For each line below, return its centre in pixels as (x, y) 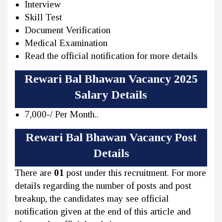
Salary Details (111, 95)
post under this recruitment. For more (135, 173)
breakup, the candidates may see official (92, 199)
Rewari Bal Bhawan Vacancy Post (111, 138)
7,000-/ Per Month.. (62, 114)
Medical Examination (66, 43)
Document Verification (68, 30)
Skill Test (43, 17)
